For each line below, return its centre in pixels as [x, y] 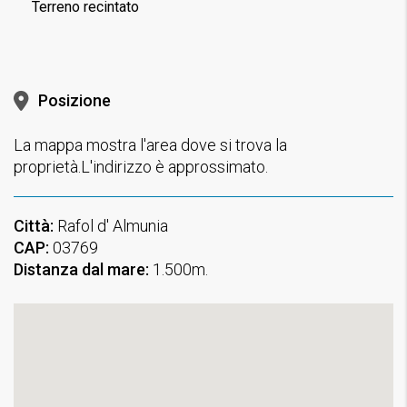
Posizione [74, 100]
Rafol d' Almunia [111, 225]
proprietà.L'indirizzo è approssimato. [141, 166]
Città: [34, 225]
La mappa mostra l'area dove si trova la [150, 144]
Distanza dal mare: [81, 269]
